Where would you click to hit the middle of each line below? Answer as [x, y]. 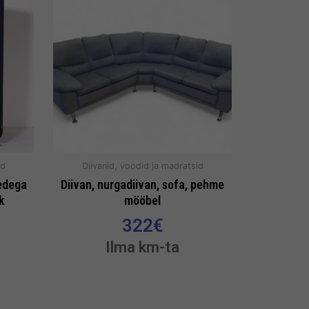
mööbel [142, 200]
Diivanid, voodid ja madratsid [142, 166]
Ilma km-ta [142, 247]
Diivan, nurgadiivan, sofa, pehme [142, 184]
